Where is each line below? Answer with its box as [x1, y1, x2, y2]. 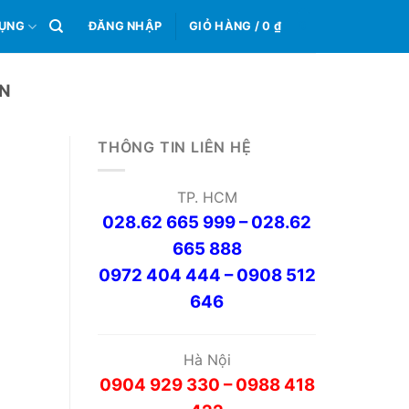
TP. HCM [176, 187, 237, 206]
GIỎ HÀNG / [189, 19, 263, 33]
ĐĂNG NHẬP [88, 19, 163, 33]
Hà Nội [183, 350, 231, 369]
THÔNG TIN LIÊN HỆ [98, 138, 252, 157]
